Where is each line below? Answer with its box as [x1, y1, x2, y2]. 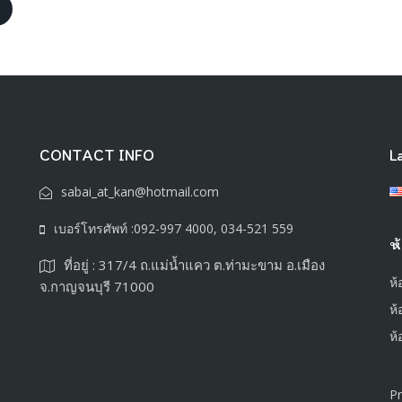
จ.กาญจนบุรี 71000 [39, 277, 154, 296]
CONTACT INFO [39, 145, 154, 166]
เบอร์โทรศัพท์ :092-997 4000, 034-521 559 [54, 220, 293, 238]
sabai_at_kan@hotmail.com [61, 183, 219, 201]
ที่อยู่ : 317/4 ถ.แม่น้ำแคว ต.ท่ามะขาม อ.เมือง [64, 256, 325, 275]
